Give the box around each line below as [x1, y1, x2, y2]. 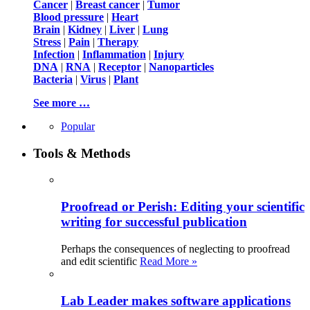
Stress [33, 35, 61, 48]
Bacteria [33, 73, 73, 85]
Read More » [140, 255, 197, 267]
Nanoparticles [149, 60, 214, 73]
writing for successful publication [61, 215, 247, 230]
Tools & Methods [33, 145, 130, 161]
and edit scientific [61, 255, 140, 267]
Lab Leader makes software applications [61, 293, 291, 308]
